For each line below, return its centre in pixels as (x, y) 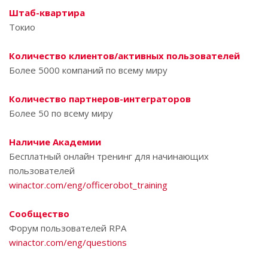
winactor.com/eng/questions (68, 242)
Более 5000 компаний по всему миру (88, 70)
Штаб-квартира (47, 13)
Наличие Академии (55, 142)
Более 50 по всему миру (61, 113)
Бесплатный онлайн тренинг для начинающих (109, 156)
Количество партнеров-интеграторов (100, 99)
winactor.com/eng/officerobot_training (88, 185)
